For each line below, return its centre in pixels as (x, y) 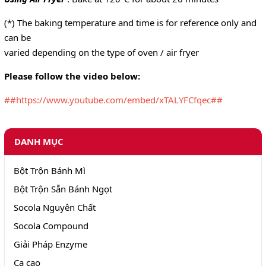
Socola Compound (51, 226)
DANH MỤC (39, 142)
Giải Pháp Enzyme (50, 244)
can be (18, 38)
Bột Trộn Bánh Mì (50, 171)
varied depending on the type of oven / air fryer (102, 53)
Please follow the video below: (72, 76)
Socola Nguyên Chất (55, 208)
